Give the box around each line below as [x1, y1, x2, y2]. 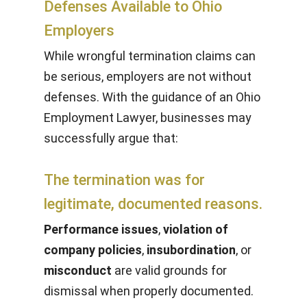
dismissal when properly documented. [44, 284, 254, 298]
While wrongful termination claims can [44, 49, 256, 63]
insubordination [147, 243, 236, 257]
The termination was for [44, 171, 205, 188]
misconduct [44, 263, 112, 278]
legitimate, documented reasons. [44, 195, 262, 212]
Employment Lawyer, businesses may [44, 110, 251, 125]
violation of [163, 222, 228, 236]
